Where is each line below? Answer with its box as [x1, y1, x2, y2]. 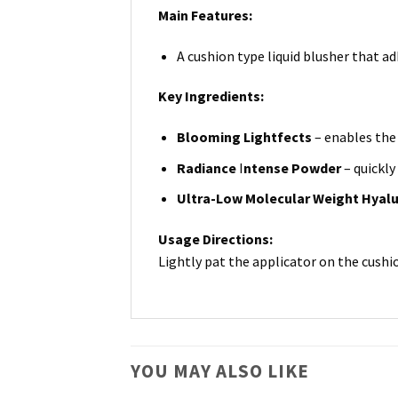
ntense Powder [243, 158, 341, 177]
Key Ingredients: [158, 87, 264, 106]
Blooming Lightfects [176, 128, 312, 147]
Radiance [176, 158, 236, 177]
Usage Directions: [158, 230, 273, 249]
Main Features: [158, 5, 255, 24]
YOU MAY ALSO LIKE [131, 359, 309, 384]
